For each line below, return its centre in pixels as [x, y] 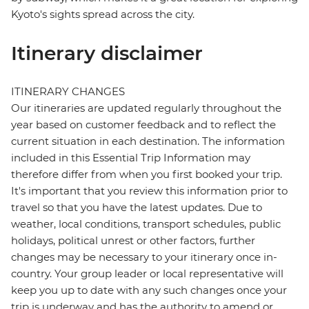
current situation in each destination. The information [148, 141]
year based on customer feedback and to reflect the [143, 125]
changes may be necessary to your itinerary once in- [144, 257]
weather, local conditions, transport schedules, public [146, 224]
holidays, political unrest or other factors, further [133, 241]
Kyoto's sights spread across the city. [103, 14]
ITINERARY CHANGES [68, 92]
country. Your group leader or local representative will [147, 274]
